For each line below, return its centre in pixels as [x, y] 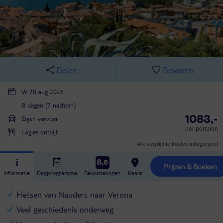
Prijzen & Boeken [192, 167]
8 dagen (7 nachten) [49, 105]
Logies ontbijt [40, 132]
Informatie [17, 173]
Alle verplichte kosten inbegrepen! [177, 144]
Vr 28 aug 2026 [43, 92]
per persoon [202, 129]
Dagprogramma [57, 173]
